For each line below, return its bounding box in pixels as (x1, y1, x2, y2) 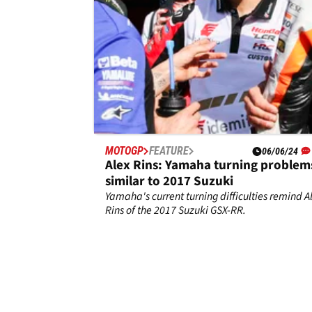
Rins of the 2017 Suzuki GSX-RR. (105, 203, 246, 219)
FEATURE (149, 144, 189, 158)
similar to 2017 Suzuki (105, 172, 233, 192)
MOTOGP (105, 144, 143, 158)
